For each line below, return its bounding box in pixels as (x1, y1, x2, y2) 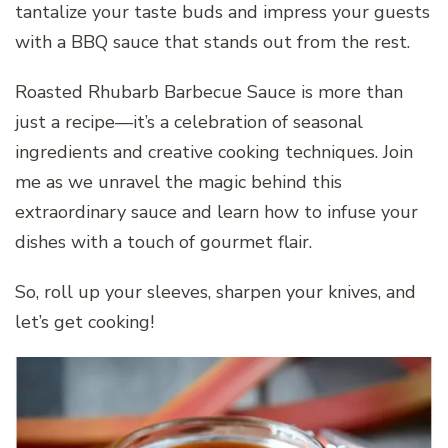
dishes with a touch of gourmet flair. (15, 229, 312, 254)
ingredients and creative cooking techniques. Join (15, 139, 413, 164)
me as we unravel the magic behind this (15, 169, 342, 194)
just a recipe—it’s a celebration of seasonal (15, 109, 363, 134)
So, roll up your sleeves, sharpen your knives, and (15, 279, 416, 304)
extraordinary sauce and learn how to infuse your (15, 199, 418, 224)
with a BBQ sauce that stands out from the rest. (15, 29, 410, 54)
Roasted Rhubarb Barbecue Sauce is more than (15, 79, 403, 104)
